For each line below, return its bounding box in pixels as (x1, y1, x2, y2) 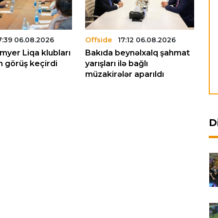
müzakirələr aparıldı (85, 69, 164, 79)
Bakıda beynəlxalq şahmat (85, 48, 190, 57)
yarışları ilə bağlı (85, 58, 148, 68)
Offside (85, 35, 112, 44)
